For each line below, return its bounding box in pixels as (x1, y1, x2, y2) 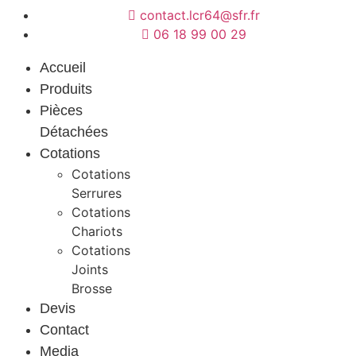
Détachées (40, 124, 108, 140)
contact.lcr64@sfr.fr (140, 7, 260, 23)
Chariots (72, 223, 122, 239)
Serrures (72, 185, 122, 201)
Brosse (72, 281, 112, 296)
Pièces (40, 103, 83, 118)
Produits (40, 81, 92, 97)
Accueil (40, 60, 86, 75)
